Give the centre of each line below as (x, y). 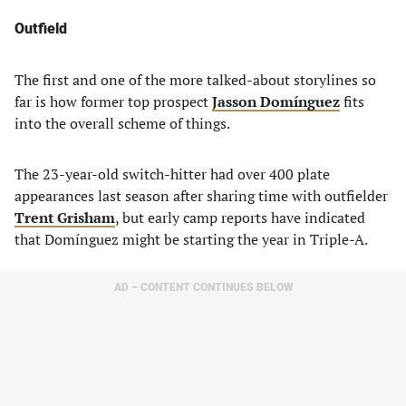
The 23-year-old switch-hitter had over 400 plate (172, 174)
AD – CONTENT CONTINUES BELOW (203, 287)
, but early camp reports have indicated (240, 217)
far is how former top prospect (113, 101)
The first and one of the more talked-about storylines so (195, 80)
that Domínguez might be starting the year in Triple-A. (191, 239)
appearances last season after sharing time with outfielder (201, 196)
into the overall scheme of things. (122, 123)
